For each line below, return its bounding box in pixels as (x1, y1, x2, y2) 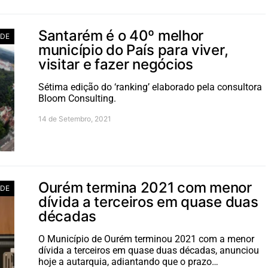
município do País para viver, (38, 41, 229, 59)
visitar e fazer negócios (38, 56, 193, 73)
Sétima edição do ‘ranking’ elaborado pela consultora (38, 81, 262, 93)
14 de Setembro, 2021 (38, 114, 111, 123)
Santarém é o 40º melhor (38, 27, 204, 44)
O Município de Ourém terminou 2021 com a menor (38, 233, 254, 245)
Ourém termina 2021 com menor (38, 179, 252, 196)
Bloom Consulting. (38, 93, 116, 104)
